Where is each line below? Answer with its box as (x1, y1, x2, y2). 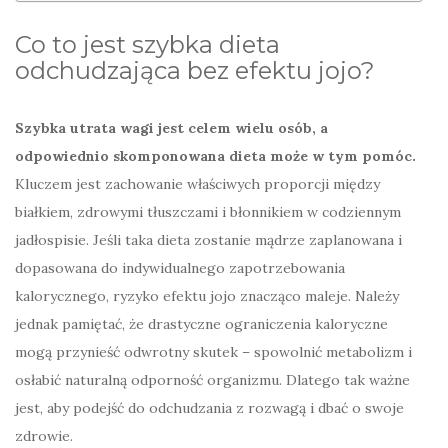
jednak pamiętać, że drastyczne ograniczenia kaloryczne (15, 315, 388, 334)
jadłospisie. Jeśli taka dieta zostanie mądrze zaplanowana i (15, 231, 402, 250)
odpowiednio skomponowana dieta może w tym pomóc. (15, 147, 416, 166)
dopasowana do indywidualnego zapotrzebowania (15, 259, 345, 278)
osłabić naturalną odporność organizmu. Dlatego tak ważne (15, 371, 410, 390)
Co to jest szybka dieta (15, 30, 280, 60)
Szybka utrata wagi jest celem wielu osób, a (15, 119, 328, 138)
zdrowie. (15, 427, 73, 446)
